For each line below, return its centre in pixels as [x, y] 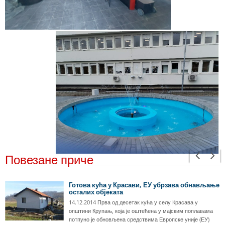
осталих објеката [96, 192]
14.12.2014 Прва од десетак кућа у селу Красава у [133, 202]
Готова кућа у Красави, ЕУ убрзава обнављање [144, 185]
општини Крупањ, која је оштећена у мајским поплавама [141, 211]
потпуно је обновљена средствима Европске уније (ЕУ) [139, 219]
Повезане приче [49, 160]
